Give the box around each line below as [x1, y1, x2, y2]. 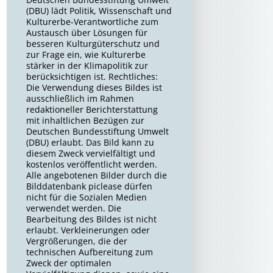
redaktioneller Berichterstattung [26, 104, 158, 115]
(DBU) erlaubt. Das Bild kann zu [26, 136, 155, 148]
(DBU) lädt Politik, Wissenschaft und [26, 5, 172, 16]
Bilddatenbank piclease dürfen [26, 180, 153, 192]
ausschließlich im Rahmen [26, 93, 135, 104]
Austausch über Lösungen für [26, 27, 148, 38]
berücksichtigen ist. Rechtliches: [26, 71, 158, 82]
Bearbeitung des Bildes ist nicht [26, 213, 157, 225]
